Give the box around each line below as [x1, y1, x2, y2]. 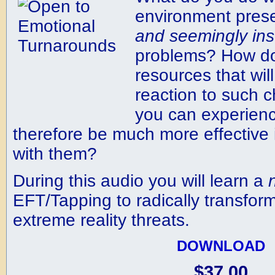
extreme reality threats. [12, 211, 190, 230]
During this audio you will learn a [12, 171, 268, 190]
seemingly [169, 26, 247, 45]
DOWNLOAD [176, 238, 265, 254]
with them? [12, 144, 97, 163]
